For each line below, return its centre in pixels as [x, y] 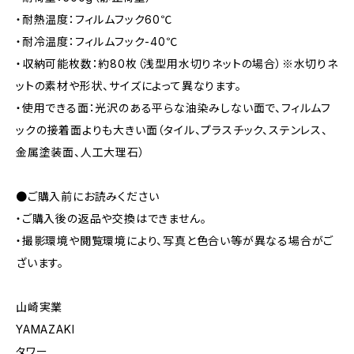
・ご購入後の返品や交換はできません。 [111, 219]
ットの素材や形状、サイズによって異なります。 [129, 86]
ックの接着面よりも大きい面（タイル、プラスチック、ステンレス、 [172, 130]
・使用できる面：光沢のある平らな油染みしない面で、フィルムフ [174, 108]
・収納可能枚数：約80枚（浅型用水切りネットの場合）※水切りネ [177, 64]
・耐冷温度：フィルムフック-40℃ [97, 42]
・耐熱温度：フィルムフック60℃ [94, 20]
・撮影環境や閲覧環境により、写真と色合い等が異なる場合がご [175, 241]
